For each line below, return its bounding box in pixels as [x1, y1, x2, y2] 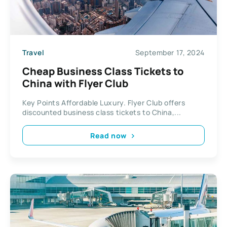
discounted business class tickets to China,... [22, 107, 181, 118]
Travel [22, 47, 45, 57]
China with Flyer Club [22, 77, 128, 91]
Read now [90, 130, 127, 140]
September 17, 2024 [135, 47, 205, 57]
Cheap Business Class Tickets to [22, 64, 184, 79]
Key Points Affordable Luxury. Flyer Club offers [22, 98, 185, 108]
